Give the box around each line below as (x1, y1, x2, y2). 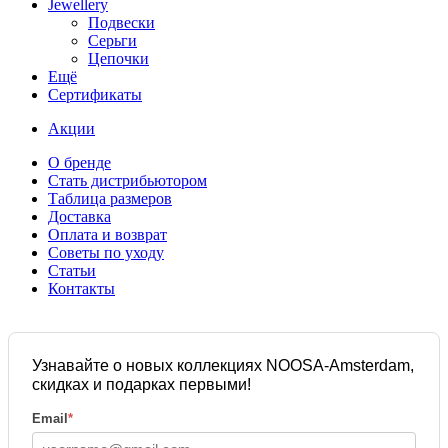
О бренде (48, 154, 111, 171)
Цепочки (88, 50, 149, 67)
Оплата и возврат (48, 226, 167, 243)
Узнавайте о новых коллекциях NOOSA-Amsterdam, (32, 357, 414, 374)
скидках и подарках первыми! (32, 376, 251, 393)
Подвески (88, 14, 155, 31)
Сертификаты (48, 86, 142, 103)
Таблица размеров (48, 190, 172, 207)
